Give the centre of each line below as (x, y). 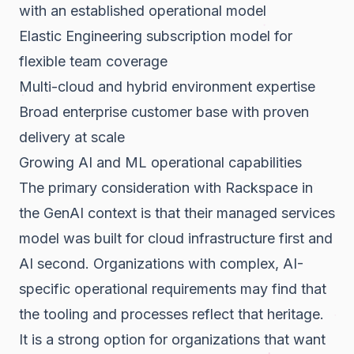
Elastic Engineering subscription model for (156, 36)
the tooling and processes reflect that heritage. (171, 314)
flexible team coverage (93, 61)
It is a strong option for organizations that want (172, 339)
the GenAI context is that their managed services (177, 213)
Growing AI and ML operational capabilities (160, 162)
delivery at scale (72, 137)
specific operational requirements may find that (173, 288)
